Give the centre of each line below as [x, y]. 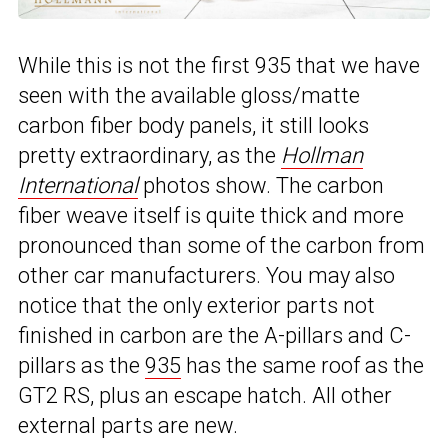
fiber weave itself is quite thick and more [211, 215]
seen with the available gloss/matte [189, 95]
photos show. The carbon [261, 185]
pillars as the [81, 365]
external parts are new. [128, 425]
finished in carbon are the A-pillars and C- [214, 335]
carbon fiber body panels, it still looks [193, 125]
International [78, 185]
